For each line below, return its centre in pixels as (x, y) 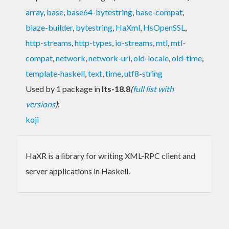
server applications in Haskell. (78, 171)
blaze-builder (49, 27)
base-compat (159, 12)
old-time (187, 58)
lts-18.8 (116, 88)
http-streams (49, 42)
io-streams (134, 42)
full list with (153, 88)
